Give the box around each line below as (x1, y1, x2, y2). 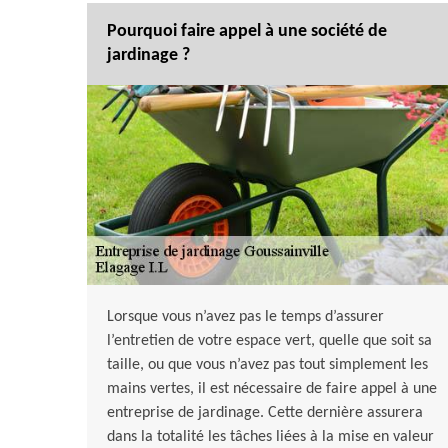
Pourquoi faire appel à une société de (107, 22, 387, 42)
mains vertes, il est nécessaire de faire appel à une (107, 381, 437, 398)
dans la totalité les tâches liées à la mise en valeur (107, 429, 434, 446)
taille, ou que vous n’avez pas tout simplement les (107, 357, 428, 374)
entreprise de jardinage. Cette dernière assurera (107, 405, 423, 422)
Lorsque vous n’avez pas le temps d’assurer (107, 309, 384, 326)
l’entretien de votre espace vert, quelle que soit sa (107, 333, 432, 350)
